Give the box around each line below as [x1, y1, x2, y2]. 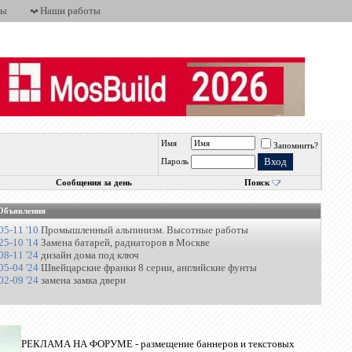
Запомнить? [273, 141, 319, 150]
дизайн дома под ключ [41, 249, 140, 261]
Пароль [161, 157, 189, 166]
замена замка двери [41, 274, 126, 286]
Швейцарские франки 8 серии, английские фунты [41, 262, 258, 273]
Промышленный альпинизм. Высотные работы [41, 224, 249, 236]
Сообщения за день [55, 178, 132, 187]
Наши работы [40, 5, 101, 16]
